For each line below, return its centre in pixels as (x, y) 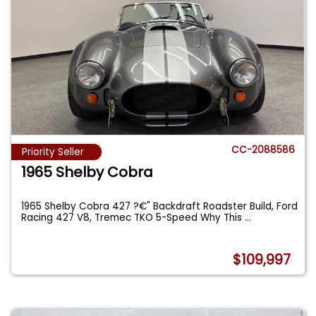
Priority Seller (53, 152)
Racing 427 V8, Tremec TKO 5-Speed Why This (133, 218)
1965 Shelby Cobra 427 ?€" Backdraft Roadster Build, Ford (160, 207)
